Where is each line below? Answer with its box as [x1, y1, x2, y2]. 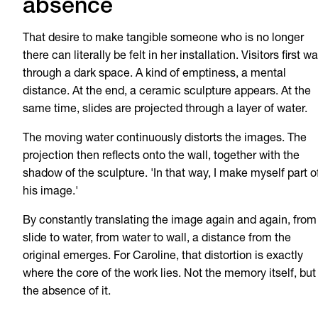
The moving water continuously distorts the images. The [23, 133, 307, 145]
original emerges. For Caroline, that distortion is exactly [23, 251, 303, 263]
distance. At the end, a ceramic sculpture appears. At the [23, 86, 311, 98]
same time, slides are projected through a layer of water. [23, 104, 307, 116]
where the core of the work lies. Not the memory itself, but [23, 268, 316, 280]
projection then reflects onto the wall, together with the [23, 150, 300, 163]
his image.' [23, 186, 78, 198]
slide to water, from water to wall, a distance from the [23, 233, 291, 245]
